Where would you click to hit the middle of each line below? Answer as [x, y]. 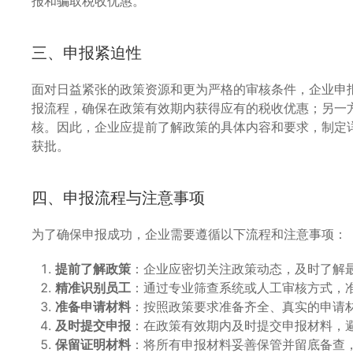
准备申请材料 [93, 306]
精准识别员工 [93, 287]
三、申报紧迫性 [87, 52]
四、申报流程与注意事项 [118, 197]
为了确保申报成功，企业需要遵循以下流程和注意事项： [189, 234]
